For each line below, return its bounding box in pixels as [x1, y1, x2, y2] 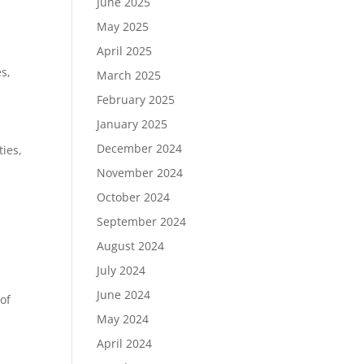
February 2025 [97, 92, 175, 107]
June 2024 [97, 287, 151, 302]
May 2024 [97, 311, 149, 327]
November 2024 [97, 165, 184, 180]
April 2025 [97, 43, 153, 58]
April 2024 [97, 336, 153, 351]
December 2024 [97, 141, 183, 156]
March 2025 [97, 67, 162, 83]
